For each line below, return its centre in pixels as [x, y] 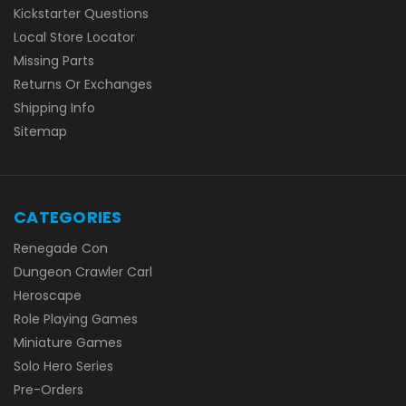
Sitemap [40, 131]
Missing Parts [54, 60]
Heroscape [48, 295]
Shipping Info [54, 107]
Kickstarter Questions [81, 13]
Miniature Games [68, 342]
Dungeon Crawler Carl [83, 271]
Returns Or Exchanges [83, 84]
